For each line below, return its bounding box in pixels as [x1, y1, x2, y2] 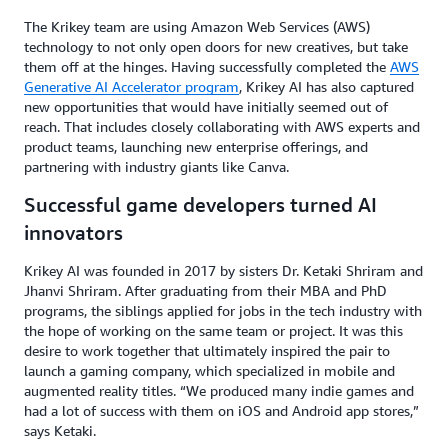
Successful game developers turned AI [24, 193, 377, 216]
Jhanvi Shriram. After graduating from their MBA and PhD [24, 282, 387, 299]
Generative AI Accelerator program [24, 78, 239, 95]
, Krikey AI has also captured [239, 78, 414, 95]
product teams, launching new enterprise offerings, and [24, 138, 368, 155]
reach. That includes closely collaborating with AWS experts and [24, 118, 420, 135]
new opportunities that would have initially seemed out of [24, 98, 388, 115]
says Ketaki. [24, 422, 100, 439]
